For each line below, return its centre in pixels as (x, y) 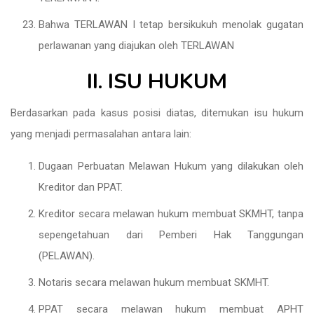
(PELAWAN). (67, 256)
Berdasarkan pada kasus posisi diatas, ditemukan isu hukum (157, 113)
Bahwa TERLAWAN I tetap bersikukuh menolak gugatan (171, 25)
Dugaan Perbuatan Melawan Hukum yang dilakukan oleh (171, 166)
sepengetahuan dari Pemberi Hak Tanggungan (171, 235)
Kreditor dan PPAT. (81, 187)
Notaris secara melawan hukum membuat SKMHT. (154, 282)
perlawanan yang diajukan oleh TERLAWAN (136, 46)
